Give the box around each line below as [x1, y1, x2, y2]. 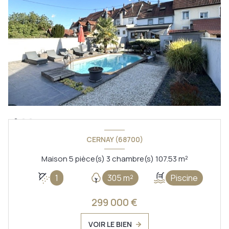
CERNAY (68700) [86, 134, 143, 145]
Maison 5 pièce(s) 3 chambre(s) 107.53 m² [178, 153, 188, 164]
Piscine [171, 172, 198, 184]
